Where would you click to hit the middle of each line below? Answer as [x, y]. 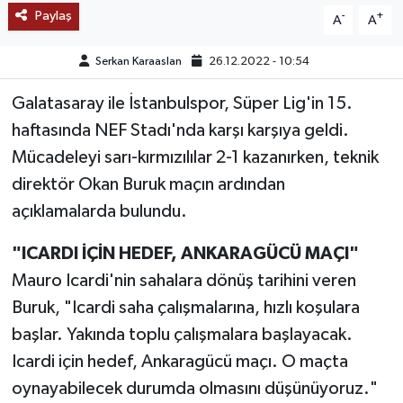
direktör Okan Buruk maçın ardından [148, 185]
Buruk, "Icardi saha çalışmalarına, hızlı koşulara [185, 308]
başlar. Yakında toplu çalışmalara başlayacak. [182, 335]
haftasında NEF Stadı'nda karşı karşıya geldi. [180, 131]
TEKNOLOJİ [90, 42]
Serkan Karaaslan [138, 62]
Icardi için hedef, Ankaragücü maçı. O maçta [179, 362]
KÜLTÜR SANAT [104, 134]
